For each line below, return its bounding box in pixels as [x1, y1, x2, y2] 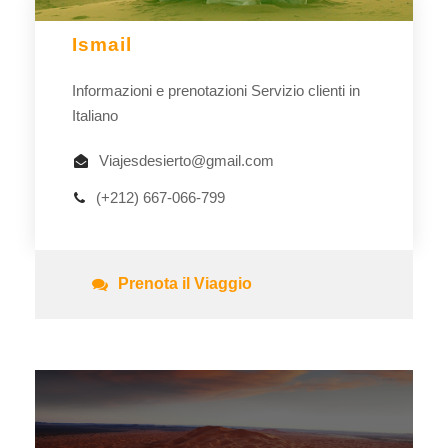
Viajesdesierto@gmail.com [99, 151, 274, 169]
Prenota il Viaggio [118, 275, 252, 293]
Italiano [72, 106, 118, 124]
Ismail [72, 33, 132, 55]
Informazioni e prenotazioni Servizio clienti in [72, 81, 360, 99]
